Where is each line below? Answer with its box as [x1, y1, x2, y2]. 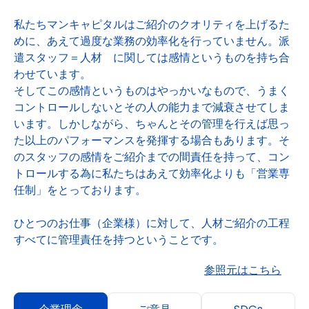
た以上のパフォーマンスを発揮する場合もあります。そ [14, 132, 290, 148]
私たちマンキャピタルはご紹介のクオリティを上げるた [14, 17, 290, 32]
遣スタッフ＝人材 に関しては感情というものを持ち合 [14, 50, 290, 66]
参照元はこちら [204, 262, 281, 278]
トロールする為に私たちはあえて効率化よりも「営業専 [14, 166, 290, 181]
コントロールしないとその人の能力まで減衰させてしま [14, 99, 290, 115]
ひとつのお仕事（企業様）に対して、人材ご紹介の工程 [14, 215, 290, 231]
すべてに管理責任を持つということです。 [14, 232, 223, 248]
